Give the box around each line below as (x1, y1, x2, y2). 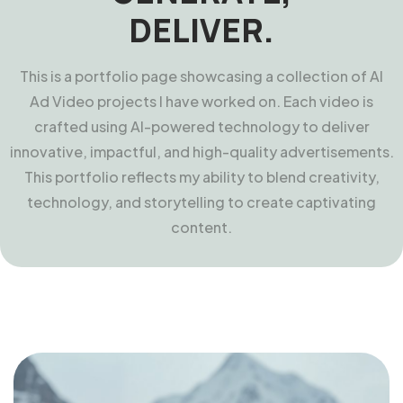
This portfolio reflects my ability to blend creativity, (23, 166, 380, 186)
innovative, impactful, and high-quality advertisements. (9, 141, 394, 161)
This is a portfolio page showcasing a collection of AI (20, 66, 383, 85)
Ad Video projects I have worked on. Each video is (30, 91, 373, 111)
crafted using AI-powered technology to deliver (33, 116, 370, 136)
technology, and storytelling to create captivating (27, 192, 376, 211)
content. (171, 217, 232, 237)
